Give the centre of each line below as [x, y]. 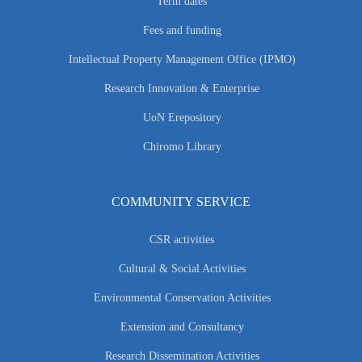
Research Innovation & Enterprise [182, 89]
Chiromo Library [182, 147]
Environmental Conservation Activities [182, 298]
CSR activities [182, 240]
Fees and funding [182, 31]
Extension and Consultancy [182, 327]
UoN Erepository [182, 118]
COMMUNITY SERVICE [181, 202]
